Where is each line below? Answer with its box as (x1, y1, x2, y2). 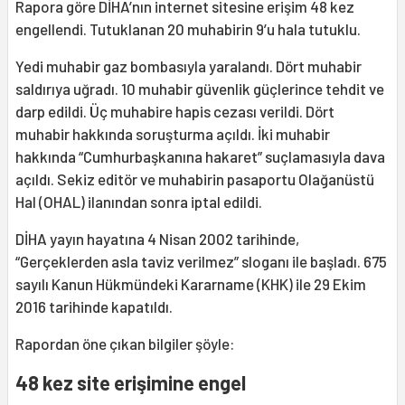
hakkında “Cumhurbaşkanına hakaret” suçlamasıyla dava (15, 147, 385, 166)
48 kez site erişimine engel (15, 371, 246, 395)
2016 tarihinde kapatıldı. (15, 297, 173, 316)
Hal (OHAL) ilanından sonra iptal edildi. (15, 193, 262, 212)
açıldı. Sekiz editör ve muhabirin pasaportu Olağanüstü (15, 170, 374, 189)
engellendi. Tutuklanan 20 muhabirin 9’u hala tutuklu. (15, 20, 361, 39)
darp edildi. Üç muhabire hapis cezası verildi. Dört (15, 102, 334, 121)
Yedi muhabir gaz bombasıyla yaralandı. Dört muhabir (15, 57, 362, 76)
